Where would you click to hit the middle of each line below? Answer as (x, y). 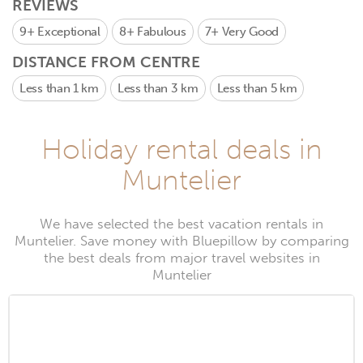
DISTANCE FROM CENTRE (106, 62)
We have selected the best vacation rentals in (181, 224)
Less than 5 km (257, 88)
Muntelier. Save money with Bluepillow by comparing (181, 241)
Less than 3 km (158, 88)
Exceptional (69, 32)
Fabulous (161, 32)
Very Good (250, 32)
